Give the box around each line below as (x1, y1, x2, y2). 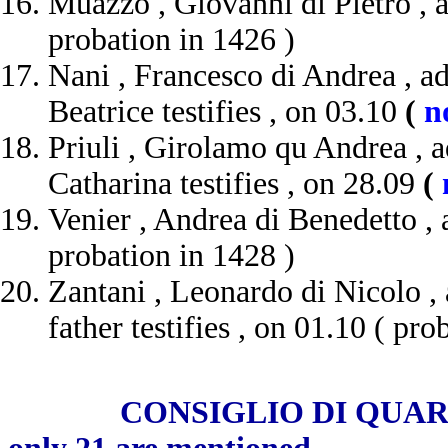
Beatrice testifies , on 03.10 (48, 94, 405, 129)
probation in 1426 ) (48, 22, 295, 57)
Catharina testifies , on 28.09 (48, 166, 423, 201)
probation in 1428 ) (48, 238, 295, 273)
